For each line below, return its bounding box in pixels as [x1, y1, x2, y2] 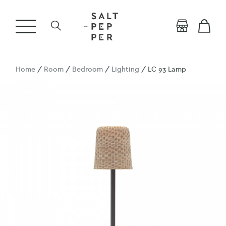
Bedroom [72, 65, 103, 74]
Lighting [111, 65, 140, 74]
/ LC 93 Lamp [139, 65, 187, 74]
